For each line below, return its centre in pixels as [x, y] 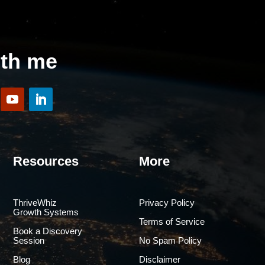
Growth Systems [46, 212]
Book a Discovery [47, 231]
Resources [46, 161]
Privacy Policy [167, 203]
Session [28, 241]
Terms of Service [172, 222]
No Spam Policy [170, 241]
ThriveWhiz [35, 203]
